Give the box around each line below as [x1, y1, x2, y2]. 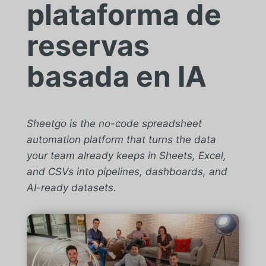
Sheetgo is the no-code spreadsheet [26, 118, 202, 129]
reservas [26, 28, 150, 63]
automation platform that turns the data [26, 134, 216, 145]
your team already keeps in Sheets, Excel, [26, 150, 226, 161]
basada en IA [26, 59, 207, 94]
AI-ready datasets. [26, 182, 116, 194]
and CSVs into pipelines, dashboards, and [26, 166, 227, 178]
